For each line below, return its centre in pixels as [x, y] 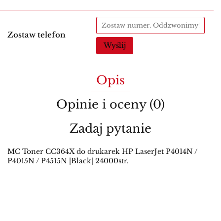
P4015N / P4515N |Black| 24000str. [68, 161]
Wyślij [115, 46]
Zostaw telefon [37, 35]
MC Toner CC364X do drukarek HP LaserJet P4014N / [102, 152]
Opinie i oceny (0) [110, 105]
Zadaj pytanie [110, 129]
